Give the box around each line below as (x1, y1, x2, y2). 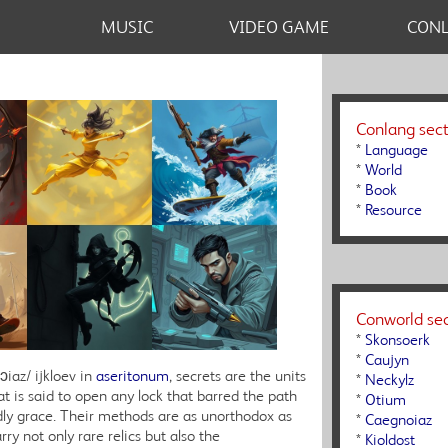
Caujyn (365, 350, 409, 369)
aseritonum (96, 366, 169, 385)
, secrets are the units (169, 366, 306, 385)
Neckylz (365, 370, 414, 389)
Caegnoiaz (365, 410, 432, 429)
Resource (365, 200, 422, 219)
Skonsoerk (365, 330, 430, 349)
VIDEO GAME (229, 16, 329, 37)
